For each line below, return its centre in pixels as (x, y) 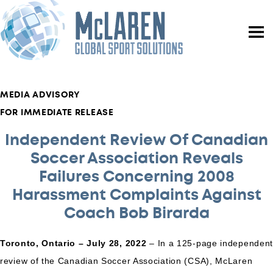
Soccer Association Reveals (136, 158)
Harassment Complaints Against (136, 195)
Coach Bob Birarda (136, 213)
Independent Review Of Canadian (136, 140)
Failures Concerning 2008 (136, 176)
